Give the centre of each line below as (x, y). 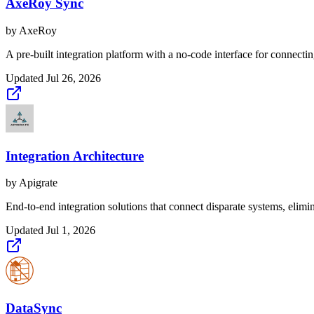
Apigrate (38, 183)
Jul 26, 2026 (74, 78)
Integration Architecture (75, 156)
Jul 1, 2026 (71, 231)
